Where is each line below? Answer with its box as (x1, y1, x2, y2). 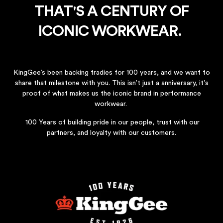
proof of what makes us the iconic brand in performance (22, 90, 201, 98)
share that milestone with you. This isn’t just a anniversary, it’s (14, 80, 209, 87)
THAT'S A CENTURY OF (34, 4, 189, 19)
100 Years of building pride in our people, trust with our (23, 119, 200, 126)
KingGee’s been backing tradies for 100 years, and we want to (13, 69, 210, 77)
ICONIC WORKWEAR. (38, 24, 185, 39)
